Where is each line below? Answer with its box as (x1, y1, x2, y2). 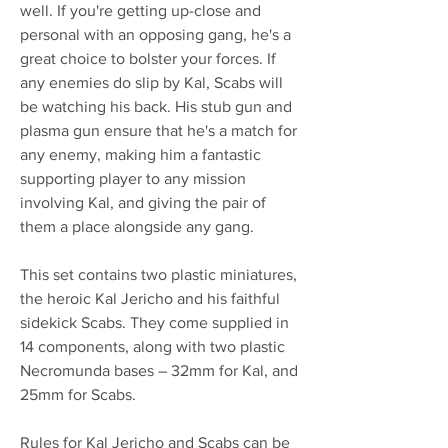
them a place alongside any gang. (20, 217, 254, 235)
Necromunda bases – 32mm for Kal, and (20, 361, 298, 379)
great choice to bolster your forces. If (20, 49, 276, 67)
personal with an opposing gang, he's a (20, 25, 291, 43)
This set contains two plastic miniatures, (20, 265, 297, 283)
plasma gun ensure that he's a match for (20, 121, 297, 139)
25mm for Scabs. (20, 385, 136, 403)
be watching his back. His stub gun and (20, 97, 292, 115)
